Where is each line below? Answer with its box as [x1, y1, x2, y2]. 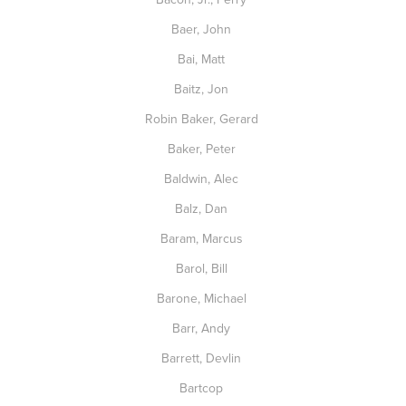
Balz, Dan [175, 199, 231, 217]
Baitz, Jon [174, 80, 232, 98]
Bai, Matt [178, 50, 228, 68]
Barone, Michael [156, 289, 250, 307]
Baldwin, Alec [164, 169, 242, 188]
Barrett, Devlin [161, 349, 245, 367]
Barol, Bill [175, 259, 231, 277]
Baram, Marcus [159, 229, 246, 247]
